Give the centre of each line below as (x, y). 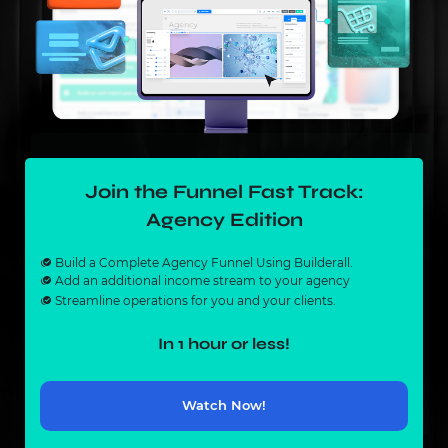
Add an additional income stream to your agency (201, 280)
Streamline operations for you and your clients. (194, 300)
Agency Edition (224, 219)
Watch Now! (224, 405)
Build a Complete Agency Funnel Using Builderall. (202, 262)
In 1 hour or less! (224, 343)
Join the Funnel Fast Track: (224, 191)
